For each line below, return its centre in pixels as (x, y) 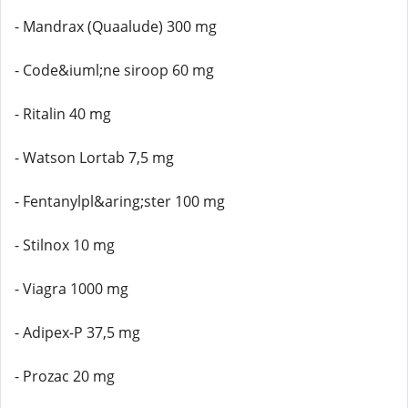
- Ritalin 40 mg (63, 114)
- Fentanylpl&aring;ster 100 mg (120, 201)
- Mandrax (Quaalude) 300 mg (116, 26)
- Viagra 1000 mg (71, 289)
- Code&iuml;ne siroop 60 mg (114, 70)
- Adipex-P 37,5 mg (77, 332)
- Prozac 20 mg (65, 376)
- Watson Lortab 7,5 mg (94, 158)
